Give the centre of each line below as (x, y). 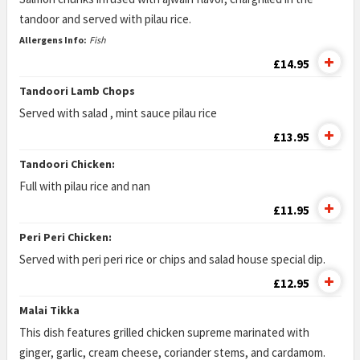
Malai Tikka (49, 310)
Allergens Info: (53, 40)
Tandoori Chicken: (67, 164)
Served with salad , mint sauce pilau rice (119, 113)
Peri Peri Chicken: (65, 237)
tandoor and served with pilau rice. (105, 19)
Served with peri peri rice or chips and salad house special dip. (173, 259)
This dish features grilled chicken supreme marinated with (164, 332)
